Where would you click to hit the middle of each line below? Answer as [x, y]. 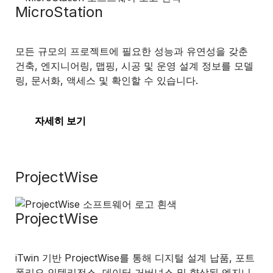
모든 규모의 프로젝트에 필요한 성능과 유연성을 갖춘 [132, 51]
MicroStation [59, 12]
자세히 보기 [60, 121]
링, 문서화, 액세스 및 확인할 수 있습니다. [107, 80]
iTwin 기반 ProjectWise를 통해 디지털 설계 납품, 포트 [135, 258]
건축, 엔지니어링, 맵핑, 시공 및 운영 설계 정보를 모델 [134, 66]
